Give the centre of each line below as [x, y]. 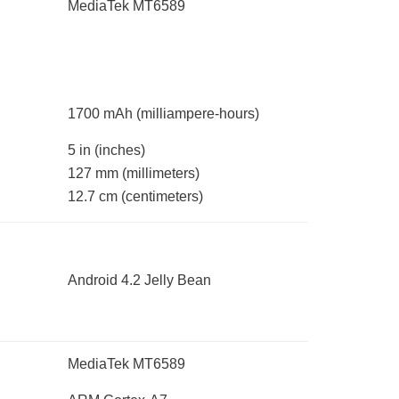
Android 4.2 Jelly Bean [139, 281]
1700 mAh [102, 114]
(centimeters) [162, 197]
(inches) [120, 151]
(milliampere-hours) [198, 114]
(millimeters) [161, 174]
